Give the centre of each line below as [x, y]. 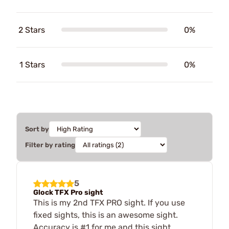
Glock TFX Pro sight [68, 192]
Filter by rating [50, 145]
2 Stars [32, 30]
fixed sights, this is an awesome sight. [106, 215]
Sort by [37, 129]
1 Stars [32, 64]
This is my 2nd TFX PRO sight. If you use [109, 202]
